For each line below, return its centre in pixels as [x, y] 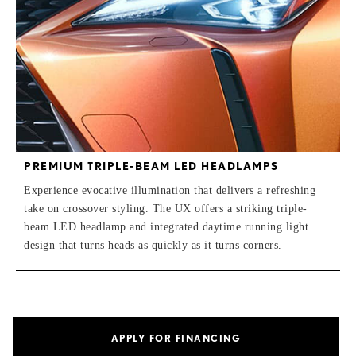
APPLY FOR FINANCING [176, 338]
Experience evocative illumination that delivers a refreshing [170, 190]
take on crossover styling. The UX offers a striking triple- [166, 208]
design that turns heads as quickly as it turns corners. [153, 245]
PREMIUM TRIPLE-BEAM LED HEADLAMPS [151, 166]
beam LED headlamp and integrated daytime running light [166, 226]
